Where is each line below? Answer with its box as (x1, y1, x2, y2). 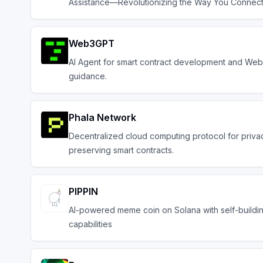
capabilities (69, 219, 112, 229)
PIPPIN (69, 186, 98, 197)
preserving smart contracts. (69, 145, 174, 155)
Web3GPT (69, 38, 114, 49)
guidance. (69, 71, 107, 81)
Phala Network (69, 112, 136, 123)
